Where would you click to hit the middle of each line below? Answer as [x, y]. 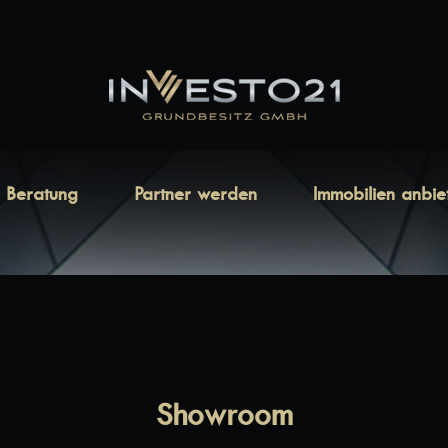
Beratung [42, 193]
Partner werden [195, 193]
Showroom [224, 413]
